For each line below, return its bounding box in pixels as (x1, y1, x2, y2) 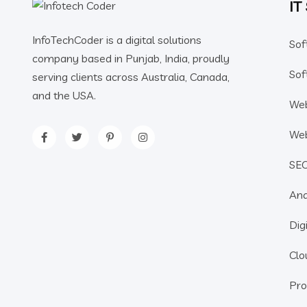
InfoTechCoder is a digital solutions (32, 32, 201, 47)
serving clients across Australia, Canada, (32, 69, 230, 84)
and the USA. (32, 88, 96, 102)
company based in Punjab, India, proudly (32, 51, 230, 65)
